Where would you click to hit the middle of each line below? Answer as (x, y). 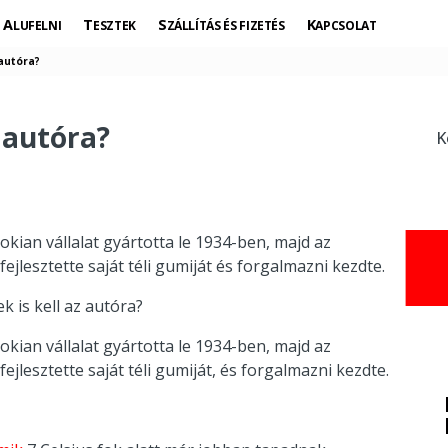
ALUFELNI (37, 25)
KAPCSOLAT (346, 25)
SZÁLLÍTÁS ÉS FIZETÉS (225, 25)
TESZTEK (114, 25)
